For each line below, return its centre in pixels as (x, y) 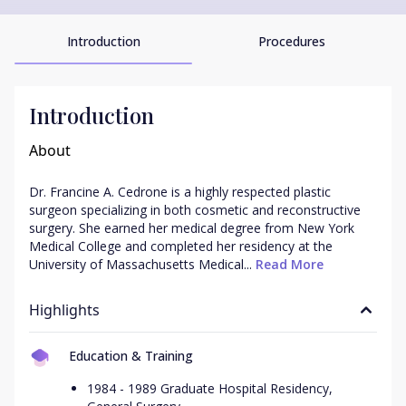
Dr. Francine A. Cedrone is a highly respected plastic (180, 192)
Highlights (64, 310)
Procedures (292, 41)
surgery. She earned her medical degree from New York (192, 228)
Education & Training (131, 356)
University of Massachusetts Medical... (140, 264)
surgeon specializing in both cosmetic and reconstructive (195, 210)
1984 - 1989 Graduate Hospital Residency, (210, 388)
